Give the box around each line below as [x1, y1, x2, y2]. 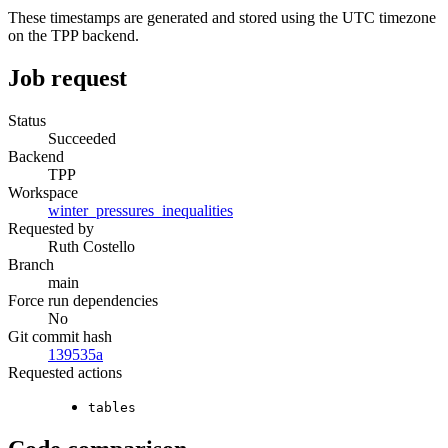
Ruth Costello [48, 237, 135, 255]
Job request [8, 65, 127, 92]
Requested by [8, 219, 94, 237]
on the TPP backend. [8, 27, 139, 45]
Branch [8, 255, 54, 273]
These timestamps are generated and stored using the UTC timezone [8, 9, 436, 27]
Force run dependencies [8, 291, 158, 309]
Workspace [8, 183, 78, 201]
